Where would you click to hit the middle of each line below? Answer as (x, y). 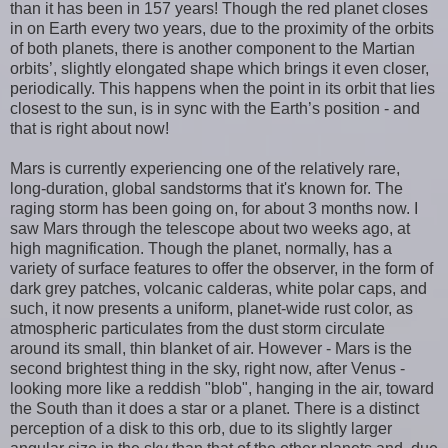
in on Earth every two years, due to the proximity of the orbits (222, 28)
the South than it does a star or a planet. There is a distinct (214, 408)
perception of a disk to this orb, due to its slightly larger (201, 428)
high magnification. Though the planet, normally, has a (201, 248)
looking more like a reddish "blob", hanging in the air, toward (222, 388)
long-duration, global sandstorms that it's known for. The (206, 188)
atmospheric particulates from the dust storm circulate (197, 328)
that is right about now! (89, 128)
